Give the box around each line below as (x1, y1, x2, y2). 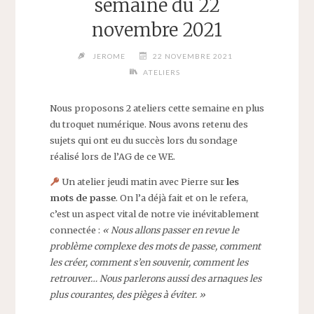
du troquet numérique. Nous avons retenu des (49, 118, 248, 130)
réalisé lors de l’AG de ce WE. (49, 151, 175, 163)
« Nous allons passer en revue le (102, 224, 239, 236)
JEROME (92, 51, 125, 60)
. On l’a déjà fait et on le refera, (115, 192, 248, 204)
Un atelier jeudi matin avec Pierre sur (60, 176, 227, 188)
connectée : (49, 224, 102, 236)
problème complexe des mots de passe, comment (49, 240, 261, 252)
